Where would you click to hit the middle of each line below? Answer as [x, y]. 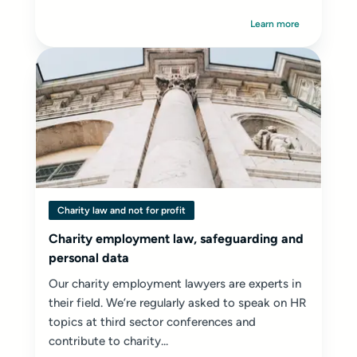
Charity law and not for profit [122, 210]
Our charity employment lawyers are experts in [175, 284]
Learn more [275, 24]
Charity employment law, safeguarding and [176, 239]
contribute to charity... [108, 341]
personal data [89, 258]
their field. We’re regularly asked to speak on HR [177, 303]
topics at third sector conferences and [152, 322]
